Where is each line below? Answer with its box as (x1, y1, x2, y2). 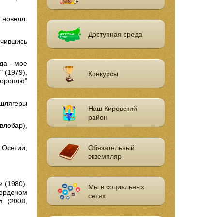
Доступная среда (88, 31, 143, 39)
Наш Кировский (88, 104, 138, 112)
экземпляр (88, 152, 122, 160)
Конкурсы (88, 69, 119, 77)
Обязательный (88, 143, 135, 152)
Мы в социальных (88, 183, 145, 191)
